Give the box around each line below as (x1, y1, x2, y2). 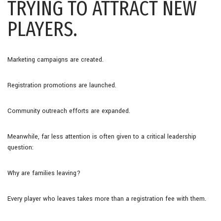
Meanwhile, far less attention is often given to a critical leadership (7, 132, 196, 141)
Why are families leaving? (7, 168, 80, 178)
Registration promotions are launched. (7, 80, 116, 90)
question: (7, 143, 34, 152)
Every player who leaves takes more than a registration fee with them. (7, 194, 206, 203)
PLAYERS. (7, 16, 77, 41)
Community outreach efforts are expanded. (7, 106, 130, 115)
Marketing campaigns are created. (7, 55, 104, 64)
